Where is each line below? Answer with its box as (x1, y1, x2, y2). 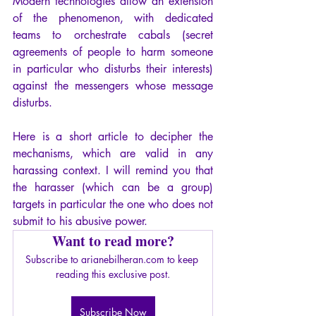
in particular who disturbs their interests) (13, 61, 213, 76)
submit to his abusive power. (13, 213, 147, 229)
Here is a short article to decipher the (13, 128, 213, 144)
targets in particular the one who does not (13, 196, 213, 212)
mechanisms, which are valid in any (13, 145, 213, 161)
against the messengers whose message (13, 78, 213, 93)
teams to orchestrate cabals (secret (13, 27, 213, 42)
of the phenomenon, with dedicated (13, 10, 213, 25)
